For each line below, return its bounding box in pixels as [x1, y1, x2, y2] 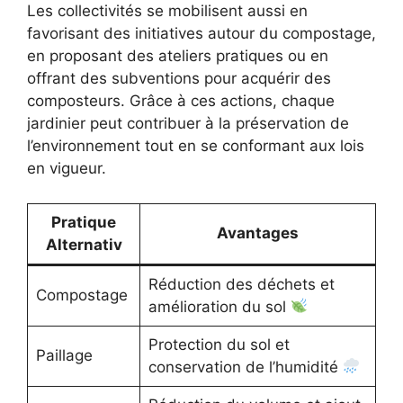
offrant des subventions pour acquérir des [27, 69, 331, 88]
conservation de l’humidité [148, 357, 343, 376]
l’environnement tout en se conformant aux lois [27, 137, 364, 156]
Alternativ [45, 235, 122, 254]
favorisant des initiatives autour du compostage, [27, 24, 376, 43]
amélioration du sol [148, 297, 291, 316]
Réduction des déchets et [148, 274, 335, 293]
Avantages [217, 223, 299, 242]
